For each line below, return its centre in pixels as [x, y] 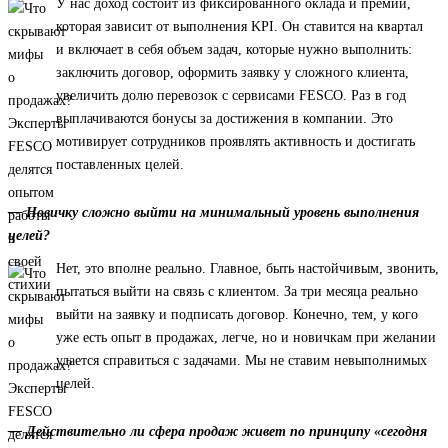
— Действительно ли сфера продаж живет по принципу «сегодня [217, 432]
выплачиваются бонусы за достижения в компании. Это [224, 119]
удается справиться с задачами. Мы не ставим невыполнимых [241, 361]
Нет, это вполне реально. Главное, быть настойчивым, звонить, [247, 269]
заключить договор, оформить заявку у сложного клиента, [232, 73]
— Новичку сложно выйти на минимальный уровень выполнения [213, 213]
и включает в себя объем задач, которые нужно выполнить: [234, 50]
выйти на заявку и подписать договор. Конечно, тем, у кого [237, 315]
